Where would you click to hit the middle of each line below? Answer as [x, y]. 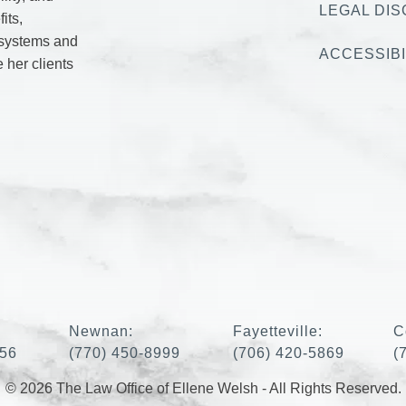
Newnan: [101, 331]
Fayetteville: [277, 331]
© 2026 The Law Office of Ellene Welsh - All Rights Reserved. [203, 388]
